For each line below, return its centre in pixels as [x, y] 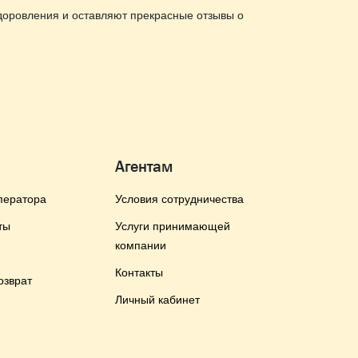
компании [141, 245]
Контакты [139, 272]
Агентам [144, 166]
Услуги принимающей [173, 226]
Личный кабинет [157, 300]
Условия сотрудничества [179, 199]
